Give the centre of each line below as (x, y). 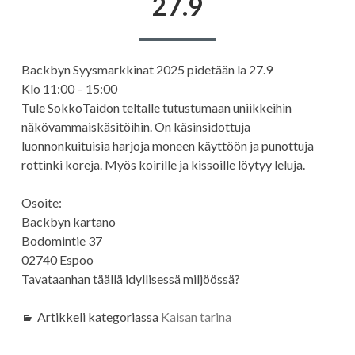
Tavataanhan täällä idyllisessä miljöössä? (130, 279)
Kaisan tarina (196, 317)
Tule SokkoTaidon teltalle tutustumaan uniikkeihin (156, 108)
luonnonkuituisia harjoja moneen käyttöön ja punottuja (167, 146)
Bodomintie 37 (61, 241)
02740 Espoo (57, 260)
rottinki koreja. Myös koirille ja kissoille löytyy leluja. (163, 165)
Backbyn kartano (68, 222)
